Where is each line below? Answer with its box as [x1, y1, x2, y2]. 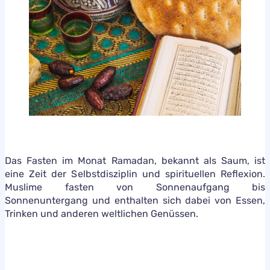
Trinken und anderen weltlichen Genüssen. [5, 207, 198, 219]
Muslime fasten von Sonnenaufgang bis [5, 181, 265, 193]
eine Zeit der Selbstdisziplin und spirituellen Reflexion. [5, 168, 265, 180]
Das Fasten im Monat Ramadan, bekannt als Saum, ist [5, 154, 265, 166]
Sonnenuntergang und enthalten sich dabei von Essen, [5, 194, 265, 206]
